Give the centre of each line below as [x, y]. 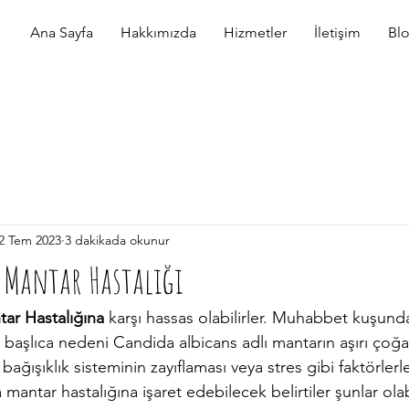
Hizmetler [255, 32]
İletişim [337, 32]
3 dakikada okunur [117, 240]
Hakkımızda [158, 32]
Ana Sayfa [62, 32]
